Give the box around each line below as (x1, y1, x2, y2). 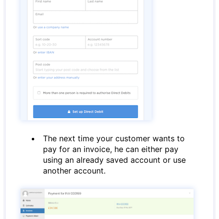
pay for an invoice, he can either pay (43, 144, 179, 154)
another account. (43, 166, 106, 175)
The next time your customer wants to (43, 133, 185, 143)
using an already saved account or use (43, 155, 186, 165)
